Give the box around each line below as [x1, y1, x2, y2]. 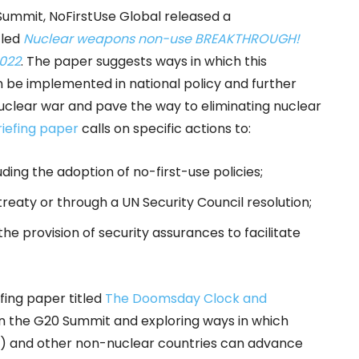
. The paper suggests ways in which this [21, 52, 267, 71]
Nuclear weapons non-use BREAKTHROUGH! [23, 30, 300, 49]
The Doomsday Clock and [105, 289, 267, 309]
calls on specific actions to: [79, 119, 251, 139]
